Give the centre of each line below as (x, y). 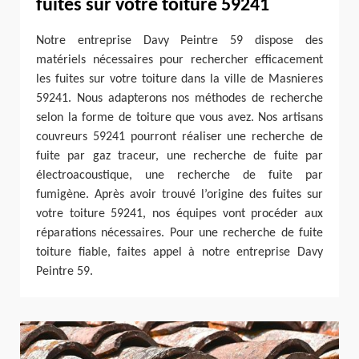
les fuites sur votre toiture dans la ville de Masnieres (179, 80)
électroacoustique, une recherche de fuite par (179, 176)
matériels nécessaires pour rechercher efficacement (179, 61)
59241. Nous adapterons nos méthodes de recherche (179, 99)
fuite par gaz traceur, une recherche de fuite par (179, 157)
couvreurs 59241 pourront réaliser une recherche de (179, 137)
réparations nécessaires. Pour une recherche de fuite (179, 234)
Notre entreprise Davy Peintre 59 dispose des (179, 41)
